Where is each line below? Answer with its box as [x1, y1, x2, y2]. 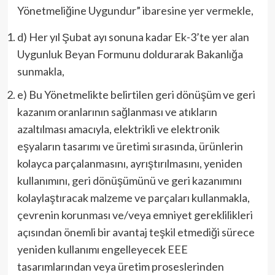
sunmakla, [17, 64, 64, 78]
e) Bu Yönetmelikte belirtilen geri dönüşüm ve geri [17, 88, 255, 101]
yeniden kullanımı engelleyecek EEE [17, 242, 188, 256]
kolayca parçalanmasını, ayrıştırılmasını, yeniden [17, 157, 242, 170]
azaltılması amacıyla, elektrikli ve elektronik [17, 122, 220, 136]
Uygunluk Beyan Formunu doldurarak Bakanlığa [17, 47, 243, 61]
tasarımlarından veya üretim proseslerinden [17, 260, 224, 273]
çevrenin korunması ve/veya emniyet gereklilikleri [17, 208, 253, 222]
